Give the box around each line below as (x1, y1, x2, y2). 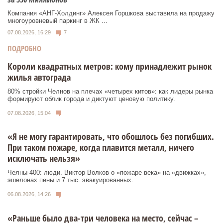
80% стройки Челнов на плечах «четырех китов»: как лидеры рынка (7, 87, 213, 95)
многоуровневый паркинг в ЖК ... (7, 17, 108, 25)
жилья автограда (7, 71, 71, 83)
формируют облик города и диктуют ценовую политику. (7, 95, 175, 103)
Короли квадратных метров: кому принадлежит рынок (7, 60, 212, 72)
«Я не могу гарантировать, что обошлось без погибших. (7, 130, 214, 143)
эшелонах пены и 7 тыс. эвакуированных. (7, 176, 133, 184)
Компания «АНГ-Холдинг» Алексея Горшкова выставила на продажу (7, 9, 215, 17)
